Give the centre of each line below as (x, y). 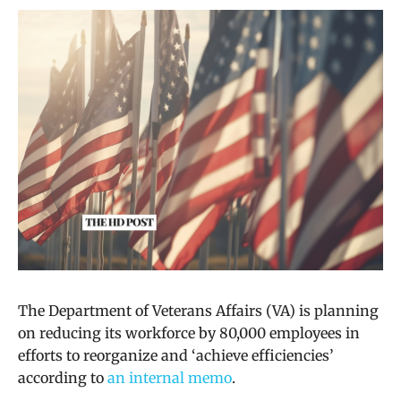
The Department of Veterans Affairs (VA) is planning (198, 310)
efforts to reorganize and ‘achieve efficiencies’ (176, 355)
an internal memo (170, 377)
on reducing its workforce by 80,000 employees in (189, 333)
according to (63, 377)
